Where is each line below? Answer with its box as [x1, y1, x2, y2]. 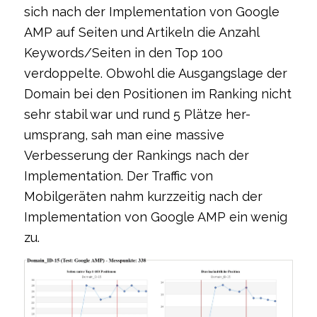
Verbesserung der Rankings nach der [23, 148, 249, 163]
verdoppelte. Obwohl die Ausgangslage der [23, 66, 287, 81]
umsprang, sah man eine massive [23, 127, 224, 143]
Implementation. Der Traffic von [23, 168, 213, 184]
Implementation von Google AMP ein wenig [23, 209, 287, 225]
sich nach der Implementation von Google [23, 4, 279, 20]
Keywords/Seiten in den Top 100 [23, 45, 223, 61]
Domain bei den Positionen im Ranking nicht [23, 86, 292, 102]
